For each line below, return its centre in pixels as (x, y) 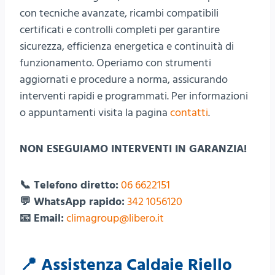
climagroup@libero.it (115, 218)
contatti (189, 113)
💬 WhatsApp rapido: (72, 202)
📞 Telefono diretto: (69, 185)
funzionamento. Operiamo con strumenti (115, 63)
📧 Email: (42, 218)
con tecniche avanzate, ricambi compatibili (119, 13)
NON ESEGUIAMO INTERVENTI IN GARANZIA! (133, 149)
